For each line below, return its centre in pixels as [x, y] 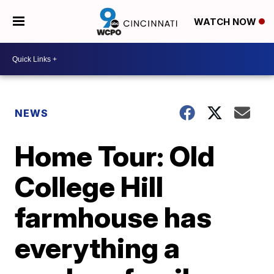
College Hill [89, 187]
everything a [98, 248]
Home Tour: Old [115, 156]
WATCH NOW [226, 22]
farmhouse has [113, 217]
